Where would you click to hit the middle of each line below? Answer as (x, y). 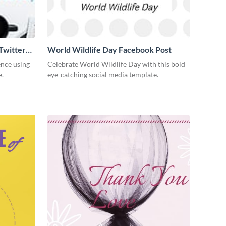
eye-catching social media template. (103, 74)
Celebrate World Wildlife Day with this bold (116, 64)
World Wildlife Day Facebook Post (109, 50)
